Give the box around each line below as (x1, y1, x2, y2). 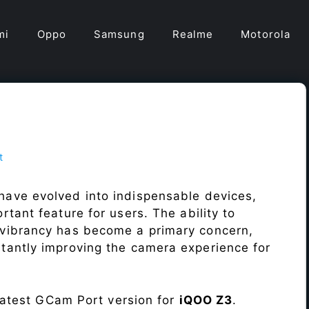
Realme (172, 28, 214, 41)
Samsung (93, 28, 145, 41)
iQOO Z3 (179, 292, 233, 307)
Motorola (241, 28, 291, 41)
